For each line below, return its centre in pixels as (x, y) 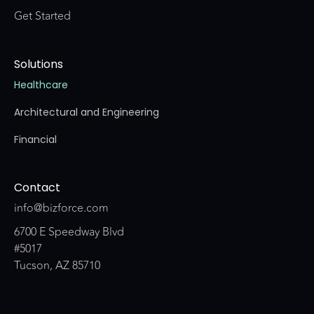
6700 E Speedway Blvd (69, 232)
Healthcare (41, 84)
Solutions (39, 64)
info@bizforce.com (61, 208)
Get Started (42, 16)
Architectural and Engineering (87, 112)
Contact (37, 187)
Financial (35, 139)
